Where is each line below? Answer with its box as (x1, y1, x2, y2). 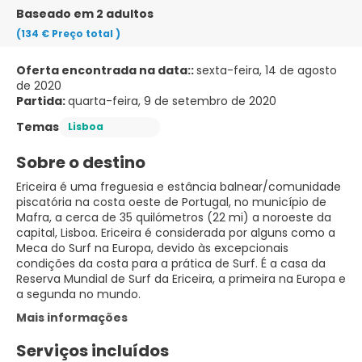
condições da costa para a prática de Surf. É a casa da (16, 255, 326, 271)
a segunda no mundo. (16, 285, 141, 302)
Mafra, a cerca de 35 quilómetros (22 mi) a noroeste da (16, 208, 331, 225)
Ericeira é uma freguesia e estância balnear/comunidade (16, 178, 341, 195)
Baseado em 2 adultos (16, 5, 154, 22)
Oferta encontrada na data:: (16, 61, 196, 78)
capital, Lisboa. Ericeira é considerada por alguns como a (16, 224, 335, 241)
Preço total (52, 26, 116, 40)
